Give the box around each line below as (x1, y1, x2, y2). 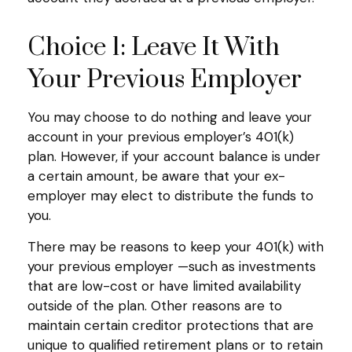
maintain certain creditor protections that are (27, 316, 313, 334)
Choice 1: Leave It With (27, 31, 280, 64)
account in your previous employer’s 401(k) (27, 127, 294, 145)
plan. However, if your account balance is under (27, 147, 321, 165)
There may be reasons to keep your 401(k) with (27, 237, 324, 255)
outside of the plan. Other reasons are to (27, 296, 282, 314)
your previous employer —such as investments (27, 257, 316, 275)
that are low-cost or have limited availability (27, 277, 301, 295)
